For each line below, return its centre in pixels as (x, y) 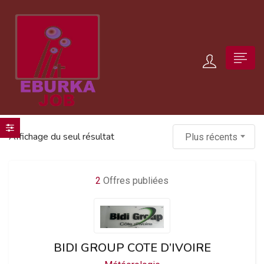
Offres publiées (135, 181)
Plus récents (211, 137)
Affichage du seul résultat (62, 137)
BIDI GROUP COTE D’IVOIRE (132, 248)
